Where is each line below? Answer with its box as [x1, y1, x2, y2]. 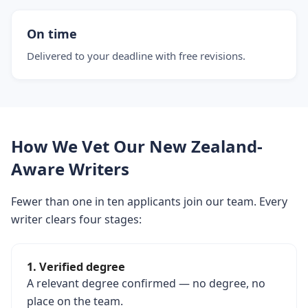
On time [27, 25, 77, 42]
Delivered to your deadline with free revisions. [27, 49, 245, 63]
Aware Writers [11, 157, 129, 180]
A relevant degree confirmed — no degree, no [27, 276, 265, 291]
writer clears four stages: [11, 212, 142, 227]
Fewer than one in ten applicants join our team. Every [11, 194, 287, 209]
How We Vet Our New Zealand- [11, 135, 263, 157]
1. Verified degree [27, 259, 125, 274]
